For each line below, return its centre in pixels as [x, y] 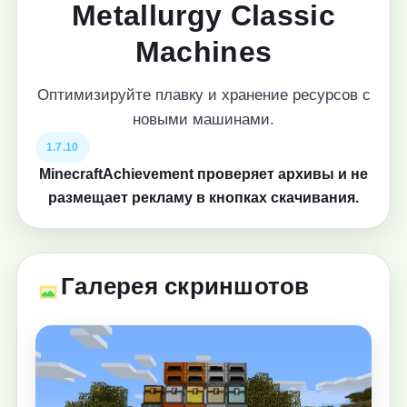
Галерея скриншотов [185, 286]
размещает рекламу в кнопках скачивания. [203, 198]
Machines [203, 52]
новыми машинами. [203, 119]
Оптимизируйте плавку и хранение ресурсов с [203, 95]
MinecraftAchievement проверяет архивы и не [203, 174]
